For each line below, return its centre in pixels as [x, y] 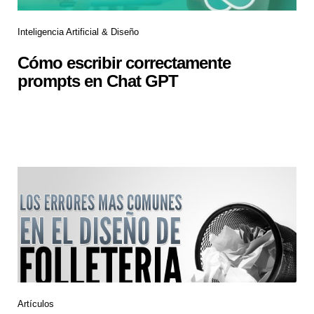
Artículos [36, 303]
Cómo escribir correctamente [124, 62]
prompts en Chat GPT [98, 81]
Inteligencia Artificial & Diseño [78, 32]
